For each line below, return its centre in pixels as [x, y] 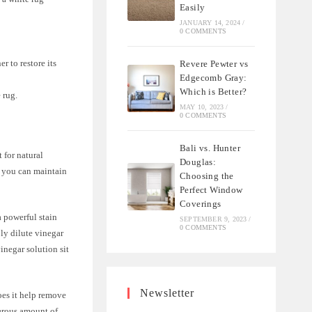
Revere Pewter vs [214, 63]
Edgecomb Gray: [213, 77]
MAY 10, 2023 [202, 107]
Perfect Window [211, 189]
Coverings [201, 203]
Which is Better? [213, 91]
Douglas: [198, 162]
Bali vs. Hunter [210, 148]
